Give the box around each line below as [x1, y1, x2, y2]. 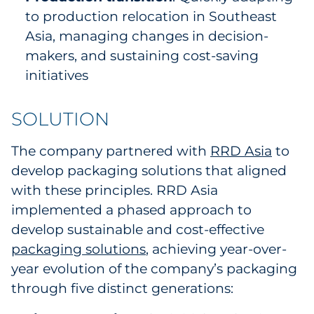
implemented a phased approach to [11, 202, 252, 218]
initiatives [25, 67, 88, 83]
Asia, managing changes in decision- [25, 28, 268, 44]
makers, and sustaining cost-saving [25, 48, 259, 64]
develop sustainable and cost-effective [11, 221, 264, 238]
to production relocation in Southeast [25, 8, 277, 25]
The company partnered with [11, 143, 210, 159]
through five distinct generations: [11, 280, 233, 296]
